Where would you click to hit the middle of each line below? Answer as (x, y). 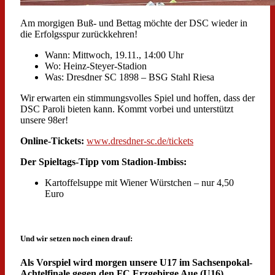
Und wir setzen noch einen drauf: (76, 239)
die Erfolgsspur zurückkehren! (79, 34)
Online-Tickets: (52, 141)
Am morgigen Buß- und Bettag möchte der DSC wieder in (134, 23)
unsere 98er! (44, 120)
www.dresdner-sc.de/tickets (140, 141)
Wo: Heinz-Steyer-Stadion (96, 66)
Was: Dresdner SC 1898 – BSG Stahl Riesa (130, 77)
